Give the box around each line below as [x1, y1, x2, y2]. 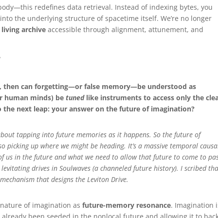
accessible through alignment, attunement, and [46, 24, 204, 34]
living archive [1, 24, 46, 34]
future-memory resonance [82, 200, 171, 210]
